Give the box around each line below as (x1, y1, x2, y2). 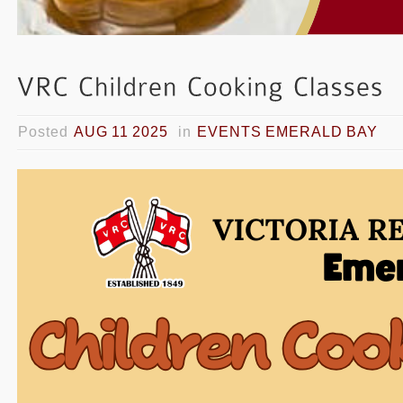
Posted (18, 124, 74, 139)
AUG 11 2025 (74, 124, 168, 139)
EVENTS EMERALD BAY (197, 124, 378, 139)
